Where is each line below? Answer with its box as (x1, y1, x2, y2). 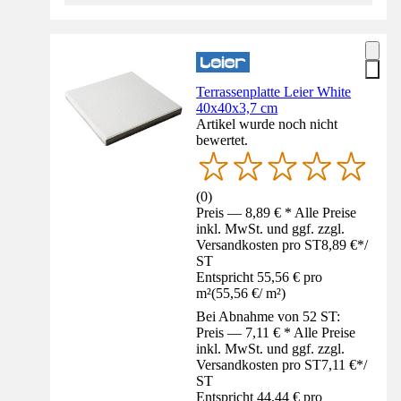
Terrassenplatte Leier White (196, 83, 352, 99)
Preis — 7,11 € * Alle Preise (196, 324, 356, 340)
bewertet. (196, 132, 249, 148)
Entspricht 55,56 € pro (196, 269, 323, 285)
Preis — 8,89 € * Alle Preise (196, 204, 357, 220)
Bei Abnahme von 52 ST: (196, 308, 341, 324)
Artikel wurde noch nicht (196, 115, 338, 132)
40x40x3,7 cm (196, 99, 278, 115)
